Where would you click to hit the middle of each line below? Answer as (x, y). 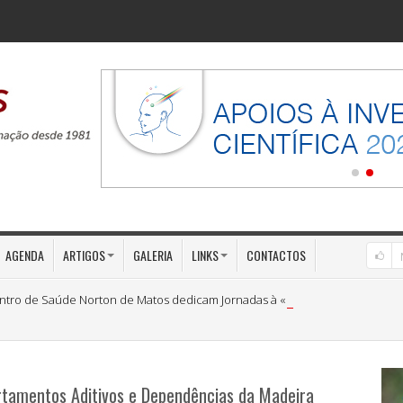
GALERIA (153, 255)
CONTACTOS (276, 255)
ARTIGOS (84, 255)
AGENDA (25, 255)
